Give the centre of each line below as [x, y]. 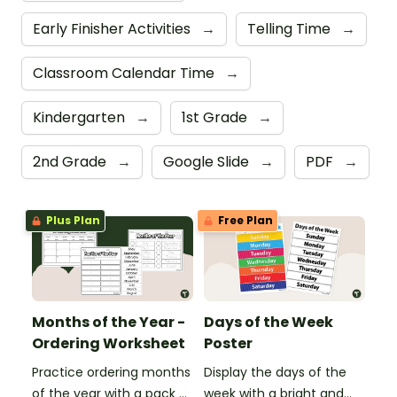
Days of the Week [269, 322]
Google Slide [208, 162]
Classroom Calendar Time [125, 74]
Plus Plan [72, 221]
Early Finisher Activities [113, 29]
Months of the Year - [109, 322]
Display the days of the [275, 372]
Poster [228, 343]
